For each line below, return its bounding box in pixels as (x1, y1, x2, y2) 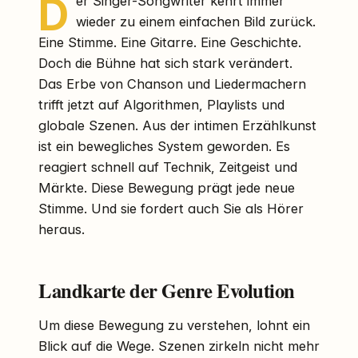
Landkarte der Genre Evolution (38, 275, 295, 304)
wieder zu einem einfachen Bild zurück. (75, 13, 316, 30)
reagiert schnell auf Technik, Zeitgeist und (38, 158, 297, 175)
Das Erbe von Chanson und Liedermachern (38, 75, 306, 92)
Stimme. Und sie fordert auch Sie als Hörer (38, 200, 304, 217)
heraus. (38, 221, 85, 237)
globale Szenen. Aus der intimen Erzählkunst (38, 117, 316, 133)
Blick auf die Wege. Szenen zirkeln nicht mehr (38, 337, 320, 354)
